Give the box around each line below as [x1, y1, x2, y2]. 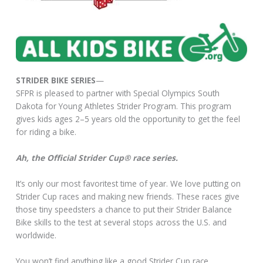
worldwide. [16, 230, 57, 241]
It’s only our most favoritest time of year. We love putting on [16, 178, 241, 190]
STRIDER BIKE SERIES [16, 75, 96, 86]
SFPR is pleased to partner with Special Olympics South [16, 87, 220, 99]
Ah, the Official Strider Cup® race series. [16, 152, 178, 164]
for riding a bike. [16, 126, 77, 138]
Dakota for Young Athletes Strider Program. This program [16, 100, 232, 112]
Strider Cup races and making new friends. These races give [16, 191, 240, 203]
